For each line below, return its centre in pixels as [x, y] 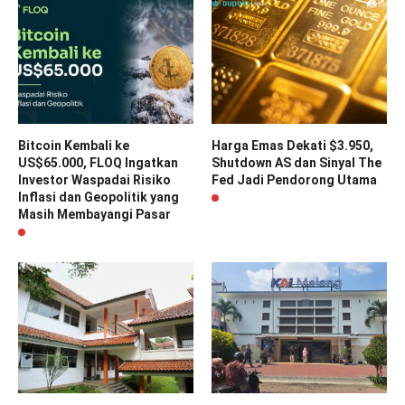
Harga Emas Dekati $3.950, [292, 145]
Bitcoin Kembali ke [74, 145]
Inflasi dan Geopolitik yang [99, 197]
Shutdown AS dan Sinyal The [297, 162]
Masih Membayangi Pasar [94, 214]
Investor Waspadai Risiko [94, 179]
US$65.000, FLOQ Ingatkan [98, 162]
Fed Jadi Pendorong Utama [294, 179]
